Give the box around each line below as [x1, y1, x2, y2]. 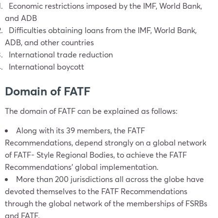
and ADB [5, 13, 37, 23]
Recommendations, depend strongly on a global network [5, 137, 206, 147]
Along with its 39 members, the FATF [16, 125, 145, 135]
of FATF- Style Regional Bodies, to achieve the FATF [5, 149, 187, 160]
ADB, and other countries [5, 37, 94, 47]
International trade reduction [5, 49, 113, 59]
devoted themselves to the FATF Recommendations [5, 186, 187, 196]
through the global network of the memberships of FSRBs [5, 198, 207, 208]
